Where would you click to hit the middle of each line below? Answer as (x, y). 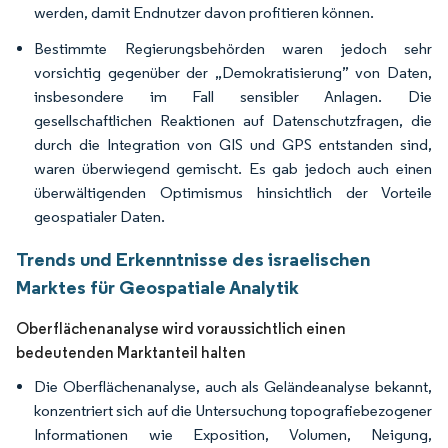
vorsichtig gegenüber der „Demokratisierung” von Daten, (233, 72)
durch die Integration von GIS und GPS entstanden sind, (233, 144)
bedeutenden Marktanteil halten (131, 352)
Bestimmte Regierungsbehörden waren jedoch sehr (233, 48)
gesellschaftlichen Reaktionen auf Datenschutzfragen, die (233, 120)
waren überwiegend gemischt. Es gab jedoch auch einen (233, 168)
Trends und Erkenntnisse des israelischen (193, 259)
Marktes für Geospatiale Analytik (157, 287)
